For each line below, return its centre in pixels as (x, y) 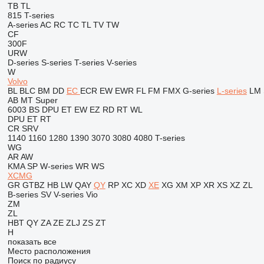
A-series (23, 25)
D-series (23, 62)
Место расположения (49, 251)
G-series (198, 91)
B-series (23, 194)
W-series (56, 166)
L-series (232, 91)
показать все (32, 242)
